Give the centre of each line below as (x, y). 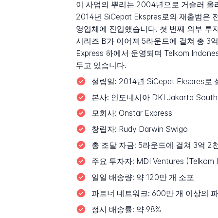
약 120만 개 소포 (164, 178)
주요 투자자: (113, 162)
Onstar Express (144, 113)
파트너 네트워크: (120, 194)
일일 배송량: (113, 178)
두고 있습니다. (101, 65)
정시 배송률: (113, 210)
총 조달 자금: (114, 145)
